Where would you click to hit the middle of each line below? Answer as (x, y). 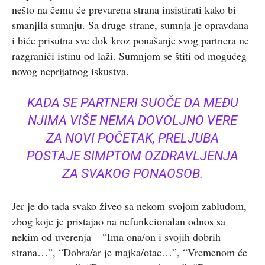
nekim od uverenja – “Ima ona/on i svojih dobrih (116, 237)
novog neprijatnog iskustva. (70, 71)
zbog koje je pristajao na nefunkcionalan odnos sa (119, 221)
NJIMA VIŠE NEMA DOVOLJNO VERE (132, 120)
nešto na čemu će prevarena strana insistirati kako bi (124, 9)
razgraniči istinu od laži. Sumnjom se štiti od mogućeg (129, 56)
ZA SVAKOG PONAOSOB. (132, 174)
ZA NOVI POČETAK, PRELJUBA (132, 138)
